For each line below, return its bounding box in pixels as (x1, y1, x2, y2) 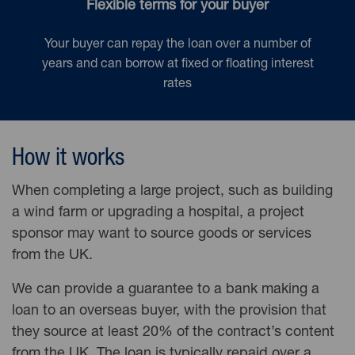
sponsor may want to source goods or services (12, 227, 311, 242)
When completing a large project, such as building (12, 185, 333, 199)
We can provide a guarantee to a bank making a (12, 283, 319, 297)
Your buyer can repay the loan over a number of (44, 39, 311, 52)
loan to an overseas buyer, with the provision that (12, 304, 326, 319)
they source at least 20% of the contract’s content (12, 326, 334, 340)
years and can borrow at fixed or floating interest (41, 59, 314, 71)
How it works (12, 148, 124, 172)
